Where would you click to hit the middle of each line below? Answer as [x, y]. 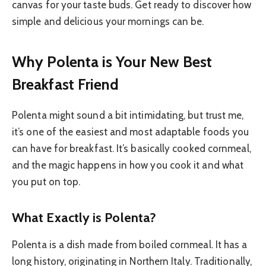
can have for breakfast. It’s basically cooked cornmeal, [132, 149]
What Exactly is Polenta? [84, 217]
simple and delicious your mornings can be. [108, 22]
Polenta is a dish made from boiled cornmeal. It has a [130, 244]
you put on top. [46, 182]
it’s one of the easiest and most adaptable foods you [131, 132]
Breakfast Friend [66, 84]
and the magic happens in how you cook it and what [128, 165]
